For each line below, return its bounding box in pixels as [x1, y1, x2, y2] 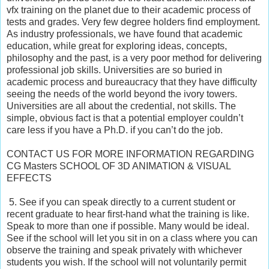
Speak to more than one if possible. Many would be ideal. [7, 220, 249, 231]
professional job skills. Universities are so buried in [7, 64, 222, 75]
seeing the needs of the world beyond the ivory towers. [7, 88, 237, 99]
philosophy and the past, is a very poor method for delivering [7, 52, 262, 63]
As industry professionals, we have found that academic [7, 28, 243, 39]
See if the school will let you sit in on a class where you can [7, 232, 258, 243]
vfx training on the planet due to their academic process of [7, 4, 250, 15]
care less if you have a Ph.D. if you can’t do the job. [7, 124, 223, 135]
